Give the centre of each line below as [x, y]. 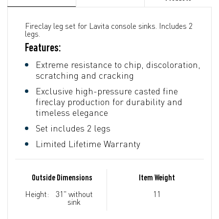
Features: [43, 48]
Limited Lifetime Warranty [88, 143]
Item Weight [157, 178]
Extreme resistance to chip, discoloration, [118, 64]
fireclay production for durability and [109, 101]
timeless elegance [72, 112]
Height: [37, 194]
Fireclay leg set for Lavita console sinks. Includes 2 [109, 26]
